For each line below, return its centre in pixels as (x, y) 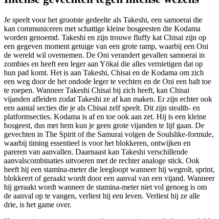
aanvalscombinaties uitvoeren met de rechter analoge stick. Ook (102, 160)
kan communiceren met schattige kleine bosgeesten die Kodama (102, 28)
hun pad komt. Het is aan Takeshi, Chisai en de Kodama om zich (104, 72)
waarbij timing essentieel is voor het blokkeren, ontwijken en (97, 143)
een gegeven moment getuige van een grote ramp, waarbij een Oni (106, 46)
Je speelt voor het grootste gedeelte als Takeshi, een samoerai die (103, 20)
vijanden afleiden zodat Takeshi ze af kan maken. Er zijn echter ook (108, 99)
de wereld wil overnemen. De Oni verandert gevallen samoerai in (104, 55)
